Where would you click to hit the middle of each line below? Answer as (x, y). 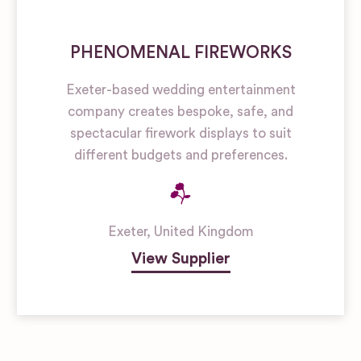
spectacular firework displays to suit (180, 133)
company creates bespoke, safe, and (180, 111)
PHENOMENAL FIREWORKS (180, 52)
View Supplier (180, 258)
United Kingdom (203, 231)
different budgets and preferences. (180, 155)
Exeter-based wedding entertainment (180, 89)
